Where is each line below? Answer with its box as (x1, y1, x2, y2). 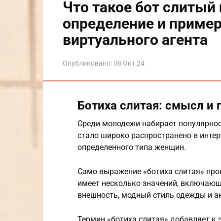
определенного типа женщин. (77, 142, 186, 152)
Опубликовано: (63, 59, 112, 67)
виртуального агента (63, 31, 208, 48)
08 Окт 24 (113, 59, 145, 67)
